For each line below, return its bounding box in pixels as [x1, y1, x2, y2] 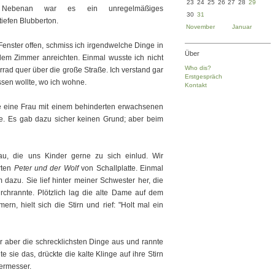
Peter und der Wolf [14, 164, 79, 172]
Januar [232, 23, 252, 30]
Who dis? [185, 64, 211, 71]
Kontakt [185, 82, 207, 88]
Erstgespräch [185, 73, 222, 80]
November [186, 23, 215, 30]
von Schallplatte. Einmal [78, 164, 164, 172]
